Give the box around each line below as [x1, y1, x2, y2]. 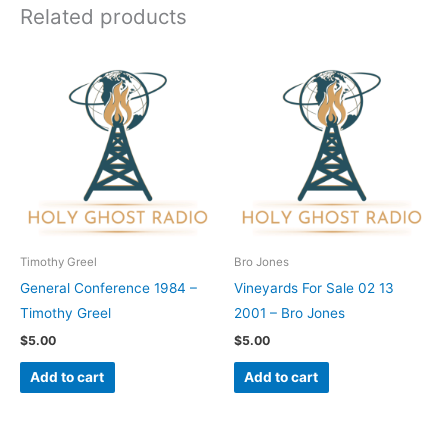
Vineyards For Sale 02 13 [234, 280, 394, 297]
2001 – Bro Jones [234, 305, 345, 322]
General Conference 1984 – [20, 280, 197, 297]
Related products [20, 3, 187, 29]
